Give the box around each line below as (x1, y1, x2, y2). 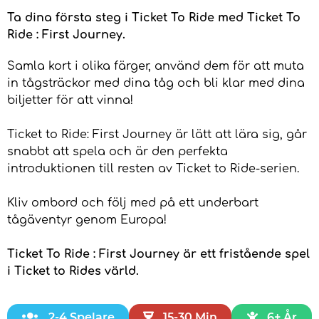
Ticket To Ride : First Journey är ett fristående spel (7, 247, 310, 261)
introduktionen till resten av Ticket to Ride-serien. (7, 162, 299, 175)
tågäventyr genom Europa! (7, 213, 167, 226)
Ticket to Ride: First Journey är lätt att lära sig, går (7, 127, 307, 141)
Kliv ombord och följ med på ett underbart (7, 196, 258, 209)
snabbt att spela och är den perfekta (7, 145, 228, 158)
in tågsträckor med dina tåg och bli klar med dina (7, 76, 305, 90)
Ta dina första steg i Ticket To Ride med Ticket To (7, 11, 300, 24)
